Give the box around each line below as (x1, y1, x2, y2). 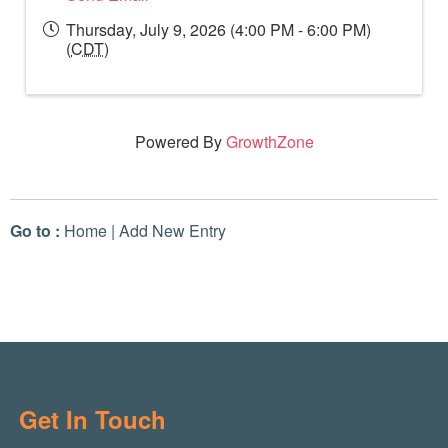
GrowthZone (225, 130, 314, 154)
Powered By (134, 130, 226, 154)
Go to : (10, 219, 60, 243)
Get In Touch (18, 402, 166, 437)
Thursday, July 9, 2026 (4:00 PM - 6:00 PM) (66, 18, 371, 42)
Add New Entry (119, 219, 226, 243)
